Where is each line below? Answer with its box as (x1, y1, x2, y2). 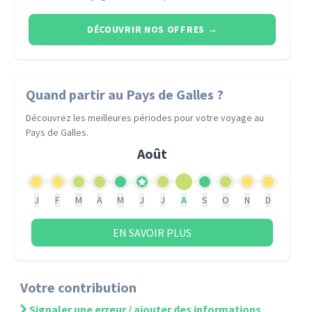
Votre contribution (20, 279, 137, 296)
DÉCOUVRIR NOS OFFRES (86, 23, 205, 36)
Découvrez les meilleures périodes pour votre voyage (26, 111, 255, 124)
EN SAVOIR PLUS (113, 226, 192, 240)
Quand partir (26, 86, 109, 103)
